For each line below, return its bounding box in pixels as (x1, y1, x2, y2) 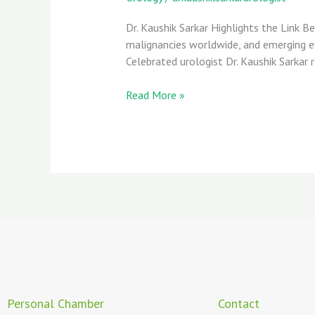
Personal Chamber (7, 295, 104, 311)
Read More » (125, 88, 185, 103)
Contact (218, 295, 259, 311)
